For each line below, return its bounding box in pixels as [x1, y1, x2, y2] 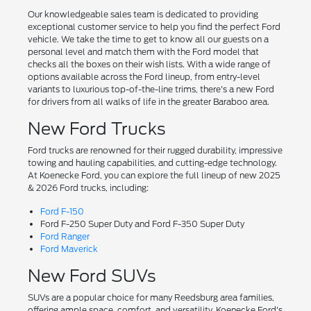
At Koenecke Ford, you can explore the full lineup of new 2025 [27, 170, 280, 181]
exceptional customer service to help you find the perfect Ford [27, 22, 280, 33]
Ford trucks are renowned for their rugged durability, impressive [27, 145, 283, 156]
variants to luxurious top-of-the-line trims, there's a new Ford [27, 84, 274, 95]
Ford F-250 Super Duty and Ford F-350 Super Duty [40, 219, 244, 230]
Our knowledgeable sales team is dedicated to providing [27, 9, 258, 20]
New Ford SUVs [27, 266, 156, 287]
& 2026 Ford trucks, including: [27, 183, 149, 194]
